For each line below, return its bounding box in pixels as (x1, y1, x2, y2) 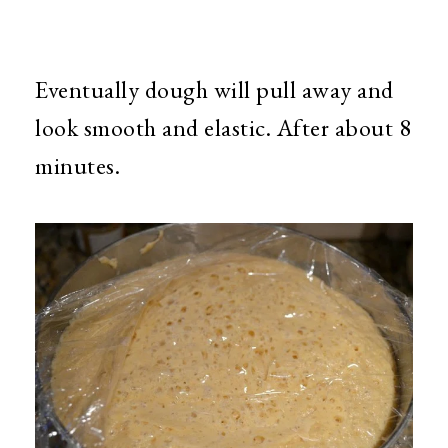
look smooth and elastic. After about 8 (35, 112, 411, 144)
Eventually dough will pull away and (35, 74, 394, 106)
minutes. (35, 150, 120, 182)
